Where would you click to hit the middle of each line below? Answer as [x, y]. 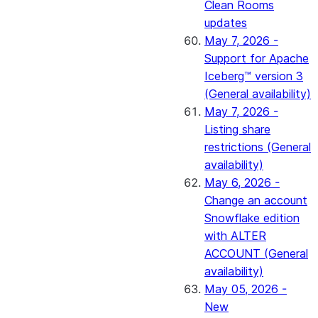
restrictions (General [258, 147]
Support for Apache [257, 58]
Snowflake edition [252, 218]
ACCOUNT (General [256, 253]
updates [226, 23]
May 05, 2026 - [246, 289]
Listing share [237, 129]
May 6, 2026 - [242, 182]
